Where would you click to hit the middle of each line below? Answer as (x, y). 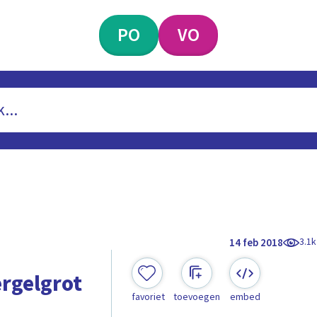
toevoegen (196, 298)
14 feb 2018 (257, 243)
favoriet (148, 298)
